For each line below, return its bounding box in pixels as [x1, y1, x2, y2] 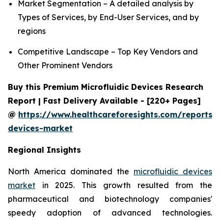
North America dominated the [8, 166, 134, 176]
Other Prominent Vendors [18, 60, 112, 70]
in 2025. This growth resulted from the [35, 180, 212, 190]
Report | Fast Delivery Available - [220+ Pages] [8, 95, 201, 106]
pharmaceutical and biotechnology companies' [8, 193, 212, 204]
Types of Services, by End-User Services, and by [18, 12, 199, 23]
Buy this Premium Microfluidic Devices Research [8, 82, 203, 92]
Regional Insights [8, 144, 81, 155]
